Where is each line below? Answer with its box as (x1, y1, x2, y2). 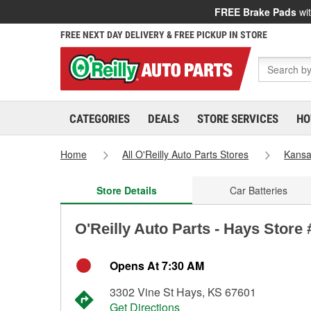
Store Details (96, 183, 157, 197)
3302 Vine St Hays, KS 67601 (110, 284, 256, 300)
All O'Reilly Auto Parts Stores (122, 147, 249, 161)
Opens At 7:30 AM (110, 258, 204, 274)
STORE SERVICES (197, 112, 278, 126)
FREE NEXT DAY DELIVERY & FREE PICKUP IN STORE (60, 29, 267, 40)
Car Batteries (229, 183, 287, 197)
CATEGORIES (69, 112, 130, 126)
